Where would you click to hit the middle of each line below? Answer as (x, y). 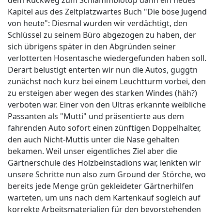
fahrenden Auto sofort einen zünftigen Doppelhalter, (104, 128)
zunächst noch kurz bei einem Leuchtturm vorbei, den (107, 81)
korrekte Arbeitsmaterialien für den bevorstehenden (104, 209)
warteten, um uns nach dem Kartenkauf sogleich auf (104, 198)
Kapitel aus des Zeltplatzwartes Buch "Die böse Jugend (107, 12)
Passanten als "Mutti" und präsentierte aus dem (96, 116)
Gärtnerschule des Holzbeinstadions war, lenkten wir (104, 163)
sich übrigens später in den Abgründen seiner (92, 46)
